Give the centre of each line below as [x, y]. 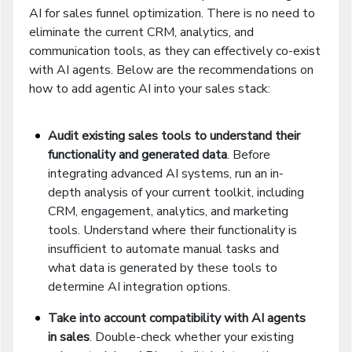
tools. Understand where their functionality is [172, 230]
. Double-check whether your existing [192, 337]
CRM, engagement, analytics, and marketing [168, 211]
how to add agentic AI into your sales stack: [150, 88]
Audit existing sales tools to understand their [174, 136]
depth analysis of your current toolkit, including [176, 192]
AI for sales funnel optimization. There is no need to [172, 13]
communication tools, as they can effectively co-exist [175, 51]
